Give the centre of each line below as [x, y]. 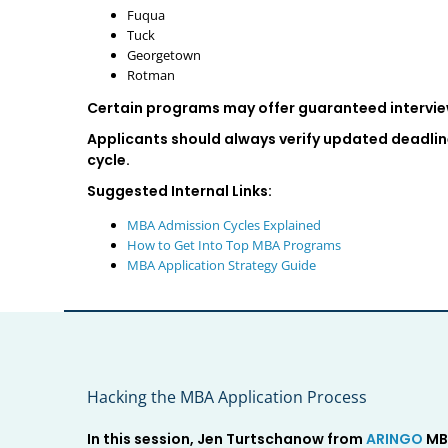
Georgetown [163, 55]
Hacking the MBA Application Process [226, 397]
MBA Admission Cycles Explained [223, 225]
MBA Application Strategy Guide [221, 265]
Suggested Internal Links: [179, 191]
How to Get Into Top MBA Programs [233, 245]
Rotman [150, 75]
